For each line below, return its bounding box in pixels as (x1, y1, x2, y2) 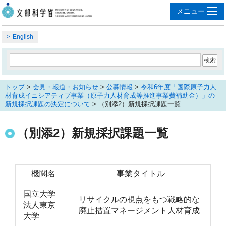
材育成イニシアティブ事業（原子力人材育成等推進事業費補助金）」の (5, 91, 215, 99)
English (13, 33, 33, 40)
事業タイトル (117, 168, 165, 178)
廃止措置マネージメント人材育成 (79, 206, 202, 215)
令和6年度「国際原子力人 (141, 83, 216, 91)
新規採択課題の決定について (5, 100, 90, 108)
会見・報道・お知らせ (33, 83, 98, 91)
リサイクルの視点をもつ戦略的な (79, 195, 200, 204)
